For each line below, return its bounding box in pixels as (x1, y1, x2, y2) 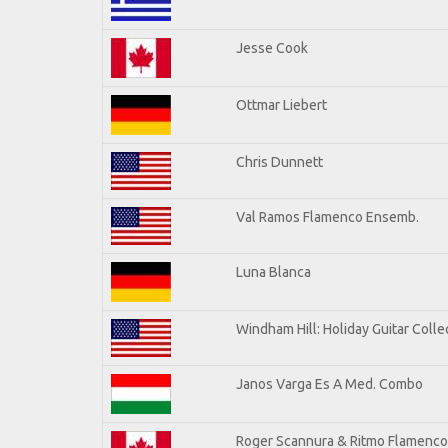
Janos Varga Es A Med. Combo (236, 375, 423, 392)
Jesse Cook (236, 39, 308, 56)
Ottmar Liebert (236, 96, 327, 113)
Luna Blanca (236, 263, 311, 280)
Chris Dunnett (236, 153, 323, 170)
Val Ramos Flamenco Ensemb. (236, 208, 419, 225)
